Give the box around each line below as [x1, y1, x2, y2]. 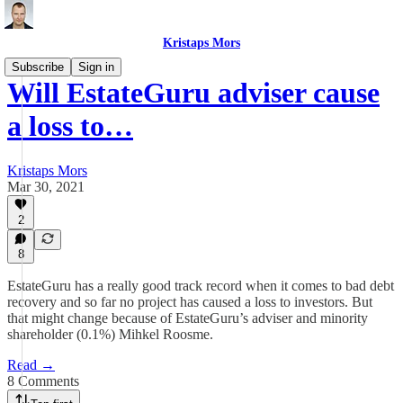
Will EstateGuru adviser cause [7, 76, 380, 110]
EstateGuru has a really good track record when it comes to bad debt [7, 278, 394, 293]
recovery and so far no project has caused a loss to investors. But [7, 294, 372, 309]
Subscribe [12, 60, 64, 74]
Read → [7, 357, 55, 372]
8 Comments [7, 373, 79, 389]
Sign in [78, 60, 114, 74]
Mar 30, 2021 [7, 178, 85, 194]
